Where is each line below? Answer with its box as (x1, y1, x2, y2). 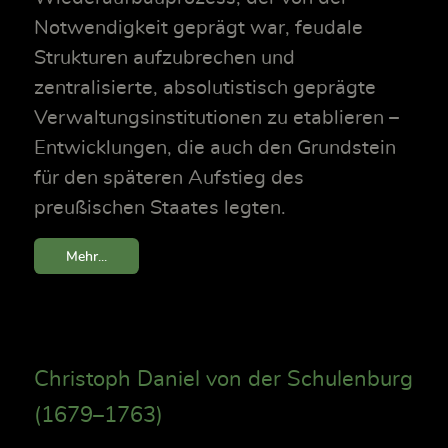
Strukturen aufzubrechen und (34, 48, 295, 69)
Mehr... (66, 248, 107, 264)
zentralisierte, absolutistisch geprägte (34, 78, 376, 99)
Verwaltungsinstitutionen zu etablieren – (34, 108, 399, 129)
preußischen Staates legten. (34, 198, 286, 219)
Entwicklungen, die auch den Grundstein (34, 138, 396, 159)
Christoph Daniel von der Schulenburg (34, 367, 413, 390)
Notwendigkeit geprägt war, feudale (34, 18, 363, 39)
